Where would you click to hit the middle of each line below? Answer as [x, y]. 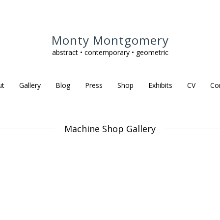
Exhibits [160, 85]
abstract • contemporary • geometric [110, 52]
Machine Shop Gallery [110, 129]
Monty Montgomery [110, 40]
